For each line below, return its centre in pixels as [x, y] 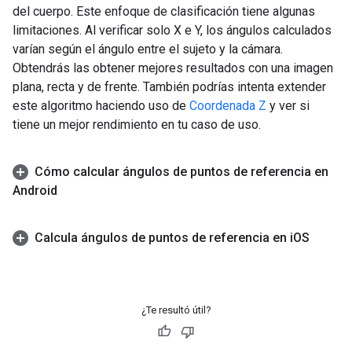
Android [35, 190]
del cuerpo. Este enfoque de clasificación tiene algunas [164, 11]
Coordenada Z [228, 105]
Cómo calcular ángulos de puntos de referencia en [181, 171]
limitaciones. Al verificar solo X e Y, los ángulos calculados [172, 30]
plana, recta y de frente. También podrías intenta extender [169, 86]
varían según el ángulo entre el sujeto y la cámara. [148, 49]
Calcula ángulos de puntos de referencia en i [164, 237]
